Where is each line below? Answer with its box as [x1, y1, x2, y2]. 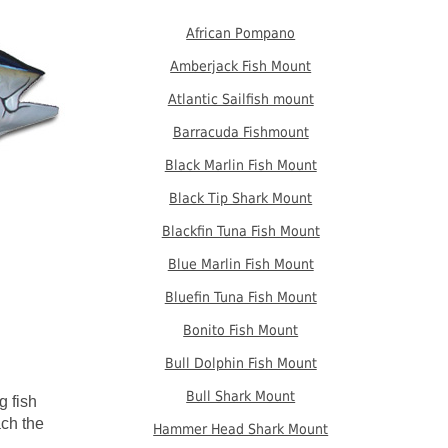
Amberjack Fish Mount [170, 58, 312, 74]
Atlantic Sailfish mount [167, 91, 314, 107]
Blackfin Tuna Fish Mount [161, 223, 320, 239]
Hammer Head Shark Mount [153, 421, 329, 437]
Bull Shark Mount [186, 388, 296, 404]
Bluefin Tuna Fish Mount [164, 289, 317, 305]
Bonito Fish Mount [183, 322, 299, 338]
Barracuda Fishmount [172, 124, 309, 140]
